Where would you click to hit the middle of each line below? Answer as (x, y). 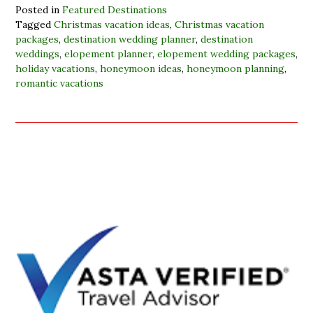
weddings (37, 54)
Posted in (39, 10)
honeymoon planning (235, 69)
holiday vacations (55, 69)
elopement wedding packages (226, 54)
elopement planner (108, 54)
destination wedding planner (130, 39)
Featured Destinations (115, 10)
